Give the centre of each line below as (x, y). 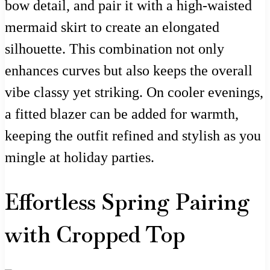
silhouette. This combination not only (115, 49)
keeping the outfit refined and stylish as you (133, 136)
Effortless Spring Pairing (127, 202)
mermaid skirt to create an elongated (112, 27)
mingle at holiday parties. (80, 158)
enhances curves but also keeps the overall (129, 71)
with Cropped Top (95, 235)
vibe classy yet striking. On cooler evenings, (134, 93)
